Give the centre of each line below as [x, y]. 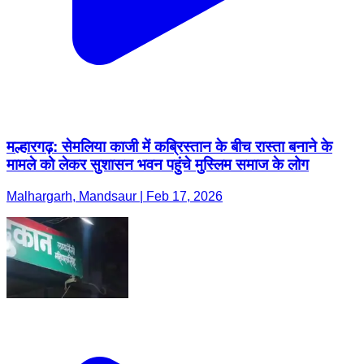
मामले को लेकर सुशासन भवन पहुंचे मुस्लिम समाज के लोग [158, 165]
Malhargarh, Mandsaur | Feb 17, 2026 [115, 197]
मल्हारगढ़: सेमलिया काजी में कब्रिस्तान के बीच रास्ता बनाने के [169, 147]
